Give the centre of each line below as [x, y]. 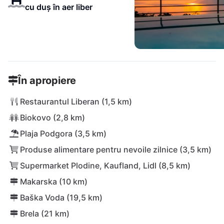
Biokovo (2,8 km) [52, 117]
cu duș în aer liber [58, 7]
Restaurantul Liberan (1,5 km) [76, 101]
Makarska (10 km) [54, 181]
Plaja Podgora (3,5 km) [63, 133]
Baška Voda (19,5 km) [61, 197]
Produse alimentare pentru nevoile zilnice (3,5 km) [116, 149]
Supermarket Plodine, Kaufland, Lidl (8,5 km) [105, 165]
